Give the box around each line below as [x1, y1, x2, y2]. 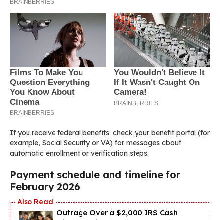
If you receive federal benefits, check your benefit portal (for [10, 128, 210, 137]
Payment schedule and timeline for [10, 168, 180, 181]
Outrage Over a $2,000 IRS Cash [56, 207, 178, 217]
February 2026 [10, 180, 80, 192]
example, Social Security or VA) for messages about [10, 138, 181, 147]
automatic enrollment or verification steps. [10, 148, 149, 158]
